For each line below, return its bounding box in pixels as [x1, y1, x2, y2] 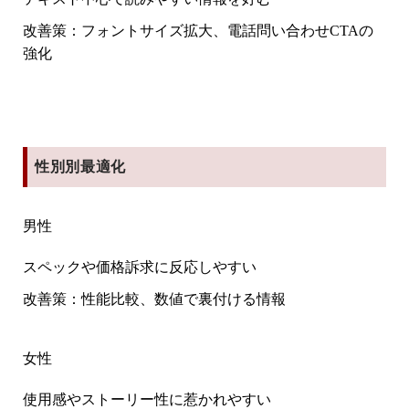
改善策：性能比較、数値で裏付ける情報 [23, 290, 286, 307]
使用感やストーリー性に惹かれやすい [23, 391, 271, 407]
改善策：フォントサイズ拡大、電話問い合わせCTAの [23, 22, 373, 38]
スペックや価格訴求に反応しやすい [23, 258, 257, 275]
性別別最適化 [35, 158, 126, 174]
